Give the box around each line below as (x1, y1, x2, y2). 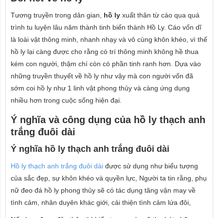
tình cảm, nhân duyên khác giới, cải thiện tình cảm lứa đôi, (11, 199, 191, 206)
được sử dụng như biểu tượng (103, 162, 198, 170)
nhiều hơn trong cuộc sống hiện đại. (11, 96, 122, 104)
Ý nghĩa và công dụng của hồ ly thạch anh (11, 114, 205, 125)
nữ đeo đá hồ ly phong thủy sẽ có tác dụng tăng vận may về (11, 186, 196, 194)
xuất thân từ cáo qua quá (120, 11, 200, 19)
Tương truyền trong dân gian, (11, 11, 104, 19)
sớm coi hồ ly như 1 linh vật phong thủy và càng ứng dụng (11, 84, 190, 92)
